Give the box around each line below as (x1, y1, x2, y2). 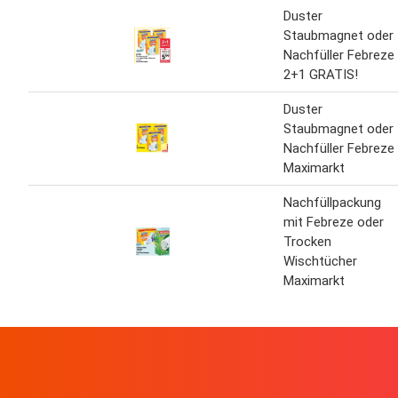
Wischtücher (283, 252, 357, 269)
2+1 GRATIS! (283, 66, 358, 83)
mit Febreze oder (283, 213, 384, 230)
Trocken (283, 233, 331, 250)
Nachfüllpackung (283, 194, 381, 211)
